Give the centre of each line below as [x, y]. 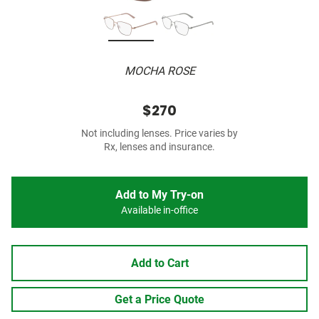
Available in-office [159, 211]
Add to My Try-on [159, 195]
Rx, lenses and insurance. [159, 147]
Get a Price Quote [159, 300]
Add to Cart [159, 263]
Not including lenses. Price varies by [159, 134]
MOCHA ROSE [159, 71]
